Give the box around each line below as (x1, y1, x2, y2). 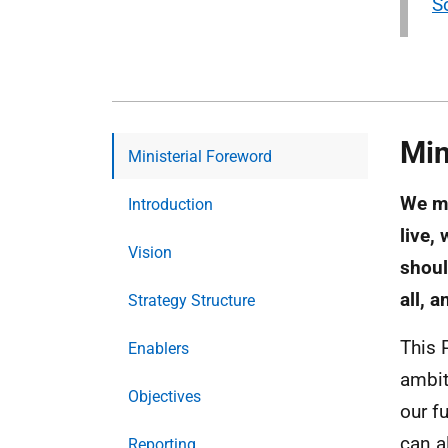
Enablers (128, 339, 189, 358)
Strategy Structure (128, 291, 255, 310)
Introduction (128, 195, 213, 214)
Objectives (128, 387, 201, 406)
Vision (128, 243, 172, 262)
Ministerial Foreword (128, 147, 272, 166)
